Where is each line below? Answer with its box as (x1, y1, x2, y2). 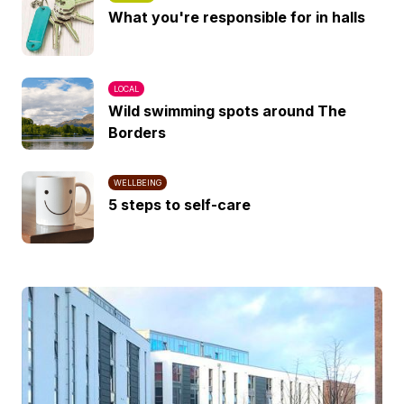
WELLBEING (114, 178, 161, 188)
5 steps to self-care (108, 196, 251, 214)
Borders (108, 124, 166, 142)
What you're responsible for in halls (108, 8, 365, 26)
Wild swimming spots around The (108, 102, 346, 120)
